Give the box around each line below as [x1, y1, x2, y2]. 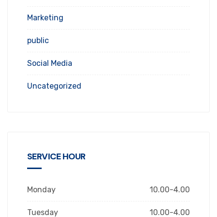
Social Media [27, 58, 72, 68]
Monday [27, 185, 56, 194]
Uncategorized [27, 81, 81, 91]
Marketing [27, 13, 63, 22]
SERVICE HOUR [27, 150, 86, 162]
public [27, 35, 49, 45]
